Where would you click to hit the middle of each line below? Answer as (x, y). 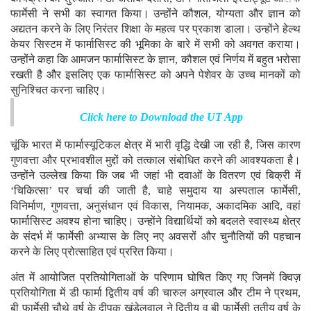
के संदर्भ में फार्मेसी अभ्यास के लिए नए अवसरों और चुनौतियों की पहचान (155, 237)
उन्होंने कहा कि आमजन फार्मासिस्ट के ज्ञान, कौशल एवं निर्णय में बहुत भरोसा (155, 60)
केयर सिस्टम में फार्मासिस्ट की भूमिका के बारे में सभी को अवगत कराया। (155, 44)
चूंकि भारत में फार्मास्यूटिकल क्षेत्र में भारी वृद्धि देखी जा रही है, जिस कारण (155, 145)
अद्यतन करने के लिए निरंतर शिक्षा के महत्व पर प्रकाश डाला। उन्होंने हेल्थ (155, 29)
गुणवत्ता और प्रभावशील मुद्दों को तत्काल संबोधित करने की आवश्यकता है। (155, 160)
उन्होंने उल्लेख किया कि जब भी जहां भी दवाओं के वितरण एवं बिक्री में (155, 176)
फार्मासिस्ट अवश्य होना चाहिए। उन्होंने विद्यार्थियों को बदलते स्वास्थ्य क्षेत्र (155, 221)
